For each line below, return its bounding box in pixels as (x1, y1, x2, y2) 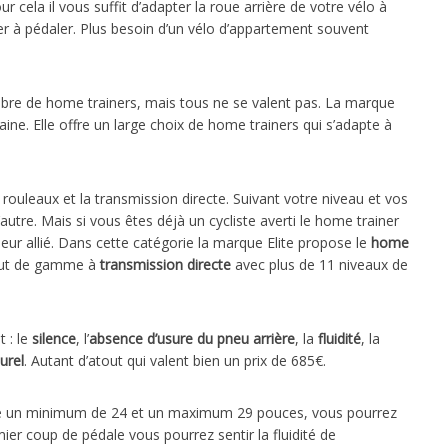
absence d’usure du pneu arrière (89, 329, 295, 349)
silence (32, 329, 76, 349)
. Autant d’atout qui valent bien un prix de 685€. (24, 351, 326, 371)
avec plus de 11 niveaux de (231, 255, 408, 275)
